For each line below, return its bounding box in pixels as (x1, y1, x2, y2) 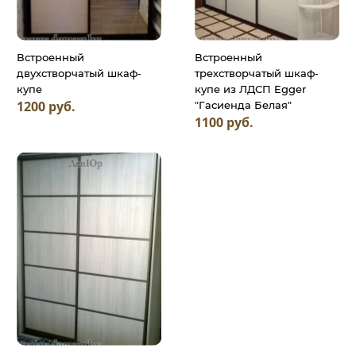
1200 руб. (17, 98, 75, 116)
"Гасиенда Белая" (195, 98, 292, 111)
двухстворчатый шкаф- (17, 66, 141, 79)
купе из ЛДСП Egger (195, 82, 306, 95)
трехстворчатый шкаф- (195, 66, 319, 79)
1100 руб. (195, 114, 253, 132)
